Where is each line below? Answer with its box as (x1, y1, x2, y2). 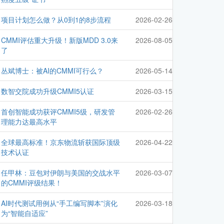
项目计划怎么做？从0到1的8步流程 (1, 14, 111, 25)
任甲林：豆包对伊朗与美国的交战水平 (1, 167, 120, 178)
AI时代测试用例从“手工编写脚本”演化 (1, 198, 117, 208)
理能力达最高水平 (1, 116, 57, 127)
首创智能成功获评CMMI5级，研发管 (1, 106, 115, 117)
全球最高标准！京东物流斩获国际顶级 (1, 137, 120, 147)
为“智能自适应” (1, 208, 48, 218)
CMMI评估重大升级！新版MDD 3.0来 (1, 35, 118, 45)
